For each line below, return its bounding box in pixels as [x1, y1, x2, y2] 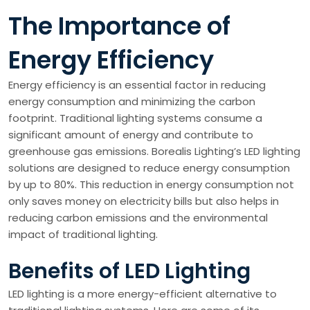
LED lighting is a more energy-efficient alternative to [8, 286, 277, 301]
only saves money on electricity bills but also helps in [8, 194, 279, 208]
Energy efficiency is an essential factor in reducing [8, 77, 266, 92]
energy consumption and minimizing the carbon [8, 94, 255, 109]
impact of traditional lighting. [8, 227, 158, 241]
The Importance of [8, 9, 230, 43]
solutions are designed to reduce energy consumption [8, 161, 290, 175]
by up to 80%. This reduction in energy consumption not [8, 177, 294, 192]
